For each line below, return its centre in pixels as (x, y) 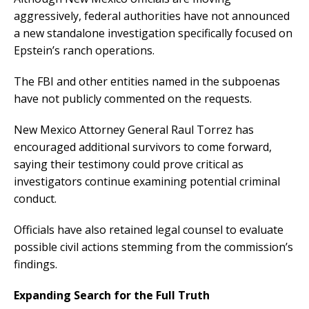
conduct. (35, 199)
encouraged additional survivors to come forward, (143, 147)
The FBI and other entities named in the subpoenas (147, 82)
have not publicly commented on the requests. (133, 99)
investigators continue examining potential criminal (147, 182)
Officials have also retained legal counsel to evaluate (149, 230)
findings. (36, 265)
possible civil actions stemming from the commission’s (153, 247)
